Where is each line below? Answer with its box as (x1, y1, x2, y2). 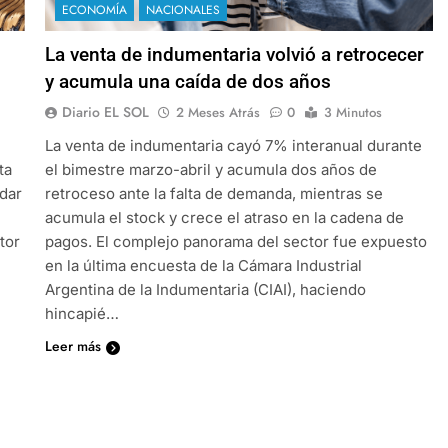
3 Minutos (323, 102, 382, 122)
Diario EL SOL (61, 101, 149, 122)
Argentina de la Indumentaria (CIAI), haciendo (44, 279, 366, 299)
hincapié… (44, 303, 119, 323)
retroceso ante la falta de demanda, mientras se (44, 183, 383, 203)
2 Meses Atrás (175, 102, 260, 122)
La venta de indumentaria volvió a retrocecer (44, 42, 424, 66)
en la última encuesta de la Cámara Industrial (44, 255, 362, 275)
